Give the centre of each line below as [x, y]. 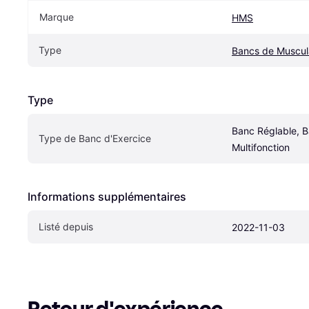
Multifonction [261, 148]
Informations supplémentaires [107, 197]
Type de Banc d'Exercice [95, 139]
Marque [57, 17]
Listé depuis [66, 227]
